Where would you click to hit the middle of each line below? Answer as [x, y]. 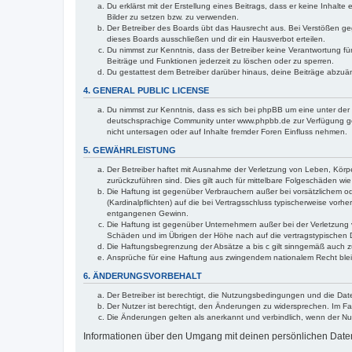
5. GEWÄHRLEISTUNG [130, 150]
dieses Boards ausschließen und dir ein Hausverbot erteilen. [216, 39]
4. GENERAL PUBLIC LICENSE [146, 90]
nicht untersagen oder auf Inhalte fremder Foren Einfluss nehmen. [227, 132]
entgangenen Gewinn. [148, 213]
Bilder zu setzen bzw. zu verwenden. [173, 17]
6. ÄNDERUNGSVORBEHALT [143, 276]
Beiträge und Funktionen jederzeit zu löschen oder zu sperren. [220, 61]
